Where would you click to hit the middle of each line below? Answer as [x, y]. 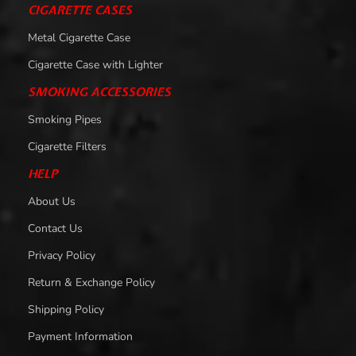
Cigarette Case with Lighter [95, 64]
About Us [52, 201]
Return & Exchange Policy [91, 282]
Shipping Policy [66, 309]
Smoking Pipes [65, 119]
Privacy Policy [62, 255]
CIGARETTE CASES [80, 10]
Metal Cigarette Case [79, 37]
